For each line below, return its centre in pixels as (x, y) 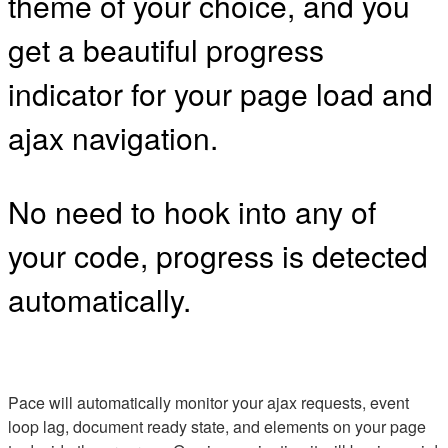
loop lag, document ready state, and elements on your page (217, 426)
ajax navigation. (113, 136)
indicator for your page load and (220, 92)
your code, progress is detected (218, 254)
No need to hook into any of (192, 210)
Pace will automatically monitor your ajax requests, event (208, 402)
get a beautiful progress (166, 48)
